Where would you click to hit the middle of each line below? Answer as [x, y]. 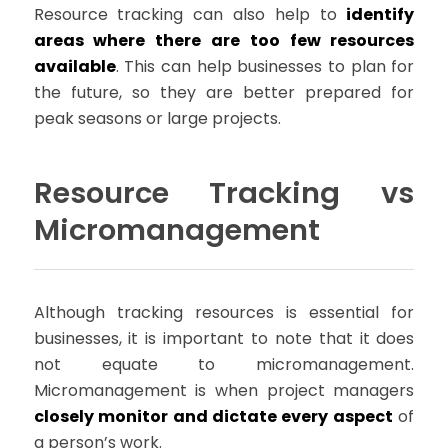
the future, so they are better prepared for [224, 92]
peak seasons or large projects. [157, 118]
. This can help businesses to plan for [265, 66]
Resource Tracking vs [224, 193]
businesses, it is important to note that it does [224, 339]
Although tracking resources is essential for [224, 313]
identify [380, 14]
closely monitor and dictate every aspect [213, 417]
